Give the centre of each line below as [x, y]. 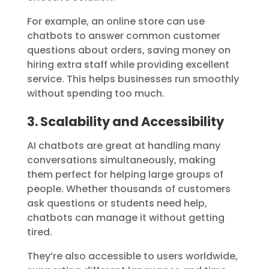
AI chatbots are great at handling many [123, 146]
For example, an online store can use [116, 22]
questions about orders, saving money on [128, 50]
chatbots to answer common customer [123, 36]
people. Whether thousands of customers [128, 189]
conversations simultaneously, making [121, 160]
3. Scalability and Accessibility [125, 122]
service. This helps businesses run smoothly [133, 79]
